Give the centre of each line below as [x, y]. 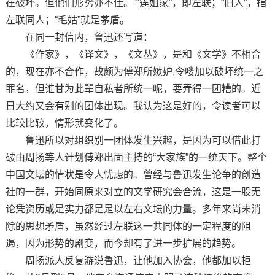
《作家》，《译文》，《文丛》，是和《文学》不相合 [133, 54]
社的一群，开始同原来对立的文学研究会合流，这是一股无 [133, 192]
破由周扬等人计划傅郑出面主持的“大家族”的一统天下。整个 [136, 157]
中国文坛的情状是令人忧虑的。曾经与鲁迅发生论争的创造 [133, 174]
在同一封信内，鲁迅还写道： [79, 37]
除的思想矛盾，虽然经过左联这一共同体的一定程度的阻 [128, 226]
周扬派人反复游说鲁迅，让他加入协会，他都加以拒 [128, 260]
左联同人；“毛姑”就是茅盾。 [67, 20]
